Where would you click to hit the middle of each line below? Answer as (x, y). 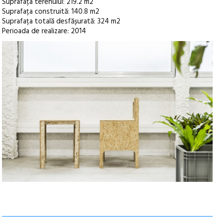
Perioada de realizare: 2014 (44, 32)
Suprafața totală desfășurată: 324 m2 (61, 22)
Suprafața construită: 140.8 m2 (51, 12)
